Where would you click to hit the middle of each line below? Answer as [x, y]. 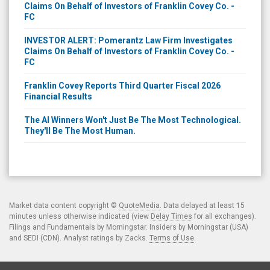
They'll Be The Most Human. [80, 130]
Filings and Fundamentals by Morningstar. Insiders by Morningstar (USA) [129, 227]
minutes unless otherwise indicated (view [80, 216]
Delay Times [171, 216]
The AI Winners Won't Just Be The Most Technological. [133, 120]
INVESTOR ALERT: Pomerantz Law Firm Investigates [128, 40]
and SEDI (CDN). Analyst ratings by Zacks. [79, 238]
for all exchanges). [224, 216]
